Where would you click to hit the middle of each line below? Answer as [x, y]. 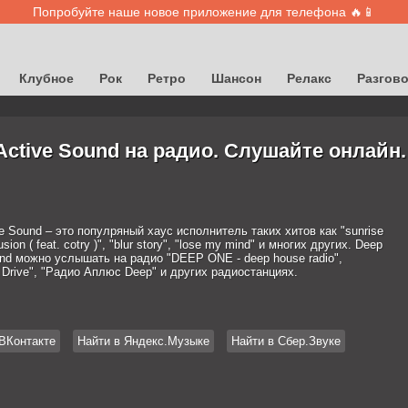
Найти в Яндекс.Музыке [143, 341]
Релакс [309, 78]
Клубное [46, 78]
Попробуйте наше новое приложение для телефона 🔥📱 [204, 12]
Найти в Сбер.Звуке [286, 341]
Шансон [236, 78]
